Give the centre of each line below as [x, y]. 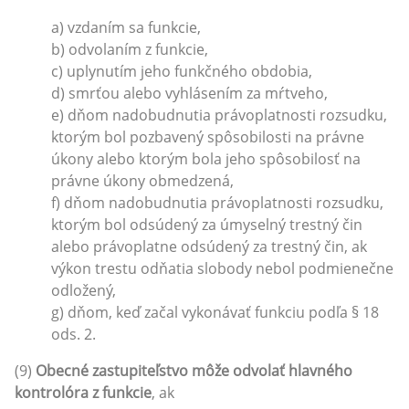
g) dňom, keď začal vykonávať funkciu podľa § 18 [215, 312]
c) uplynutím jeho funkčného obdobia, [182, 71]
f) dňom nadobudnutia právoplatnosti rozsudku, [217, 202]
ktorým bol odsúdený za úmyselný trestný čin [207, 224]
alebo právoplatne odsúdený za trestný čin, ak [209, 246]
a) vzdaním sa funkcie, [126, 27]
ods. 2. [73, 334]
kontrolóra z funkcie [83, 392]
